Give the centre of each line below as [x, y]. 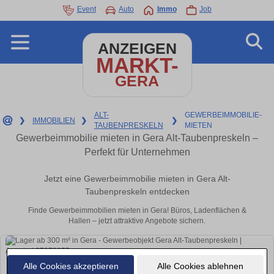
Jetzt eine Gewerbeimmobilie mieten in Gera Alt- [137, 179]
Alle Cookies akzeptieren [71, 266]
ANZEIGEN [137, 49]
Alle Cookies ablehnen [200, 266]
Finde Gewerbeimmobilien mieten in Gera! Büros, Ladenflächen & [137, 211]
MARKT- [137, 65]
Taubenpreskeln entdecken [137, 192]
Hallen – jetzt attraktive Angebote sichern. [137, 221]
